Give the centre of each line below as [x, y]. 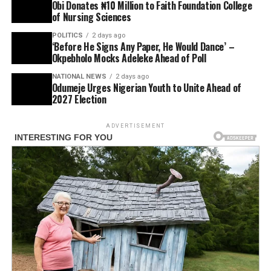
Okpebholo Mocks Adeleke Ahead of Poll [129, 58]
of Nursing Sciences [91, 17]
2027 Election [79, 100]
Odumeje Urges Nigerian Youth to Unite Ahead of [146, 88]
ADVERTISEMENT [135, 126]
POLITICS [67, 36]
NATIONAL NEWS [79, 77]
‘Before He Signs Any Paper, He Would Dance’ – [143, 47]
